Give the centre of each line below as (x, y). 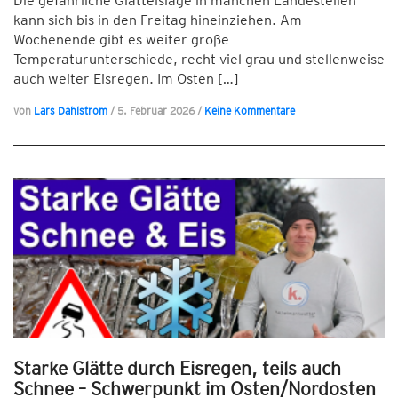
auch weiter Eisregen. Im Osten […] (126, 79)
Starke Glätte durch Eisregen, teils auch (177, 368)
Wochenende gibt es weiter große (121, 40)
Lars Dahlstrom (71, 111)
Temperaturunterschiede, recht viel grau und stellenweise (199, 59)
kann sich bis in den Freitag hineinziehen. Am (158, 20)
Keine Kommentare (250, 111)
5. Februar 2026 (157, 111)
